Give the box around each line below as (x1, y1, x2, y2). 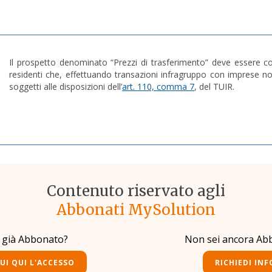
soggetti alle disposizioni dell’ (9, 81, 122, 93)
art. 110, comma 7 (122, 81, 194, 93)
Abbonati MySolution (56, 200, 216, 220)
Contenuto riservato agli (47, 182, 225, 201)
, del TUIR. (194, 81, 237, 93)
